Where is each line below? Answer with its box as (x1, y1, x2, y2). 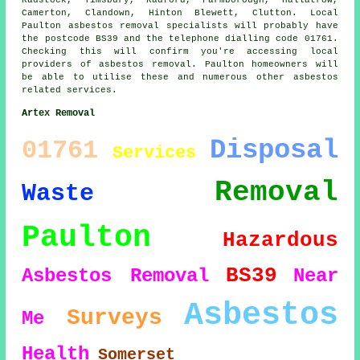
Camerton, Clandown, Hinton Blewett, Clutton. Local (22, 8, 338, 18)
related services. (22, 85, 118, 96)
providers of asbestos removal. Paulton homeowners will (22, 59, 338, 70)
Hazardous (222, 228, 338, 253)
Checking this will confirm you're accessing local (22, 47, 338, 57)
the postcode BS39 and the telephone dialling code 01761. (22, 34, 338, 44)
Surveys (66, 305, 162, 331)
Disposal (209, 135, 338, 166)
